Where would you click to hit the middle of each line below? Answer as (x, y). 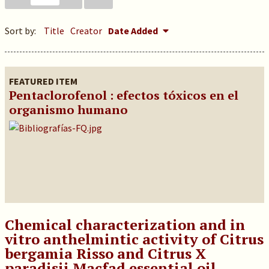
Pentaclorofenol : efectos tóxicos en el (123, 95)
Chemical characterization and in (125, 225)
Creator (86, 31)
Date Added (134, 31)
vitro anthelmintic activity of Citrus (134, 239)
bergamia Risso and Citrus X (105, 253)
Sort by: (21, 31)
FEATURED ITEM (43, 81)
